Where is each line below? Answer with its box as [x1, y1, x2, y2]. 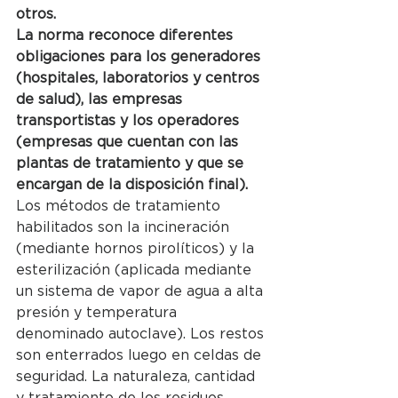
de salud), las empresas [16, 92, 187, 107]
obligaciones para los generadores [16, 49, 265, 64]
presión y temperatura [16, 305, 181, 320]
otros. [16, 6, 56, 21]
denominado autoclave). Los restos [16, 326, 268, 341]
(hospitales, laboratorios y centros [16, 70, 264, 85]
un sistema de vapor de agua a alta [16, 283, 267, 298]
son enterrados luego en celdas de [16, 347, 266, 362]
